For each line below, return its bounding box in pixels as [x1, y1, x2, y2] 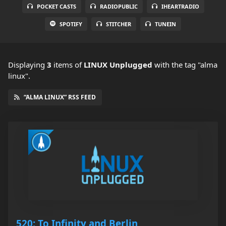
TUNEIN [155, 20, 176, 28]
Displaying [8, 60, 47, 70]
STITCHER [106, 20, 131, 28]
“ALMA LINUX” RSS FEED [24, 93, 96, 102]
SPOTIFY [60, 20, 82, 28]
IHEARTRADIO [161, 3, 199, 11]
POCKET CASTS [36, 3, 76, 11]
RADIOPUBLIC [99, 3, 138, 11]
